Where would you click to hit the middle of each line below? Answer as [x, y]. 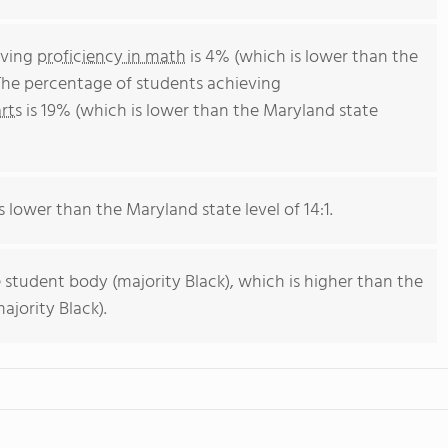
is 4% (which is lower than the [302, 57]
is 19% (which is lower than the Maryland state [200, 111]
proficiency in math [111, 57]
